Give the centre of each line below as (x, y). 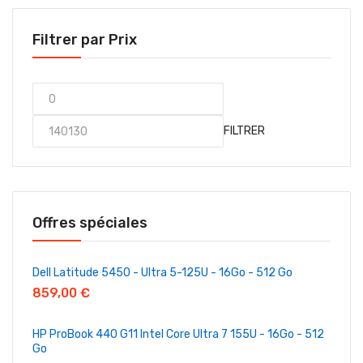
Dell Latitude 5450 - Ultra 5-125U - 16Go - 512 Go (162, 273)
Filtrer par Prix (85, 40)
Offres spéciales (90, 223)
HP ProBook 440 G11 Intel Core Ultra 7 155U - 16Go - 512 (178, 334)
